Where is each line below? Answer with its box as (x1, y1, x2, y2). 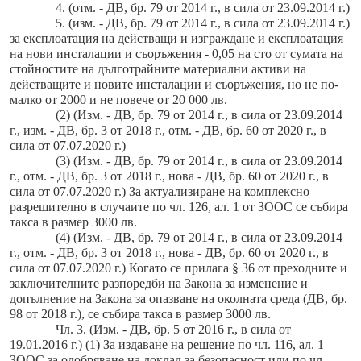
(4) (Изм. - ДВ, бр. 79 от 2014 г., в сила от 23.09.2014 (55, 230, 342, 245)
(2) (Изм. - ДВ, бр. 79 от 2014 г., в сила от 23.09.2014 (55, 108, 342, 122)
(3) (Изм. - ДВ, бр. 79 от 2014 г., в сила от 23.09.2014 (55, 154, 342, 168)
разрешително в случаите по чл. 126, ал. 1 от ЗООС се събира (10, 200, 348, 214)
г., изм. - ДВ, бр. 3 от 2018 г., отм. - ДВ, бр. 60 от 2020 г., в (10, 123, 326, 138)
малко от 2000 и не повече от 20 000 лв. (10, 93, 227, 107)
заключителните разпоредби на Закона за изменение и (10, 276, 308, 291)
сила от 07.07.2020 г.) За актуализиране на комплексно (10, 185, 309, 199)
